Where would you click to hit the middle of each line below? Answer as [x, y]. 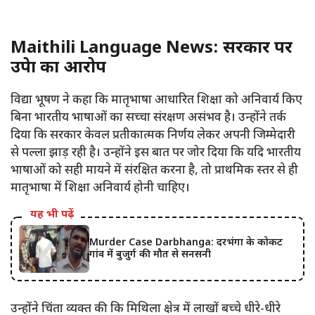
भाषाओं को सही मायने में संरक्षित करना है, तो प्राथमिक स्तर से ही [154, 171]
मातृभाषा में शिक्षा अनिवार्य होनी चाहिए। [100, 189]
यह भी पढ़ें [52, 215]
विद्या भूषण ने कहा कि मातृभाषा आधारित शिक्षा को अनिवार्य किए [156, 101]
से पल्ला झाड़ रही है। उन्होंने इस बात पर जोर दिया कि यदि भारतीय [156, 154]
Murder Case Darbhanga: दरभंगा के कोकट [186, 243]
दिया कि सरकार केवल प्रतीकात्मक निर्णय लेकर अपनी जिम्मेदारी [153, 136]
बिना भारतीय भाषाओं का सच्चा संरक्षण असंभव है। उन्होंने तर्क [148, 118]
